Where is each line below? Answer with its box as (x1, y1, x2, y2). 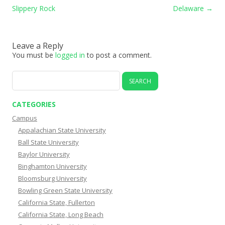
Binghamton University (18, 161, 87, 171)
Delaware (173, 3, 206, 13)
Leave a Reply (12, 40, 63, 51)
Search (12, 71, 35, 81)
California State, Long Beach (18, 209, 103, 219)
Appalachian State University (18, 125, 106, 135)
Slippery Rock (12, 3, 55, 13)
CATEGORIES (12, 99, 56, 109)
